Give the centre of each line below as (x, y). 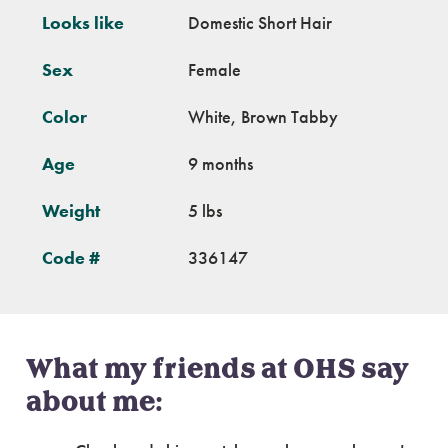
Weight (71, 210)
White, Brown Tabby (263, 116)
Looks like (83, 22)
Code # (71, 257)
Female (214, 69)
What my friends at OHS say (217, 369)
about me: (94, 402)
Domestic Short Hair (260, 22)
